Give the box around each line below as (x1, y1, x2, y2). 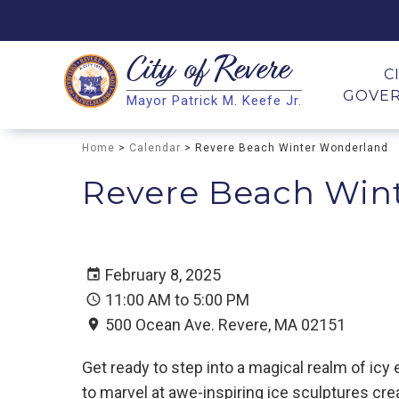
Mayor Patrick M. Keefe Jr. (126, 93, 302, 109)
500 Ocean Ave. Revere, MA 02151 (105, 314, 346, 334)
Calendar (129, 142, 181, 154)
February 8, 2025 (105, 265, 221, 284)
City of (126, 48, 215, 96)
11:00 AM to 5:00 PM (105, 289, 249, 309)
